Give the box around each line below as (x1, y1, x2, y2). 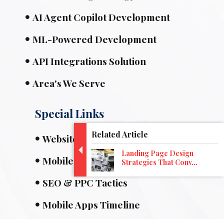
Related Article (91, 129, 148, 139)
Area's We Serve (32, 76, 105, 89)
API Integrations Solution (32, 54, 146, 67)
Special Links (35, 105, 104, 121)
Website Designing (42, 131, 126, 145)
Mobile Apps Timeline (42, 197, 140, 211)
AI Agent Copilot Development (32, 10, 170, 23)
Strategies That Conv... (121, 157, 197, 167)
